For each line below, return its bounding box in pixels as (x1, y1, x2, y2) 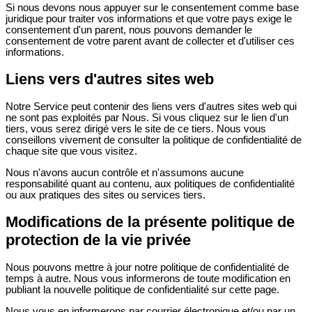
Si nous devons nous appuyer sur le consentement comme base (6, 1, 299, 13)
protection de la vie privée (6, 231, 191, 249)
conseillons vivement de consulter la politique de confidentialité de (6, 134, 302, 146)
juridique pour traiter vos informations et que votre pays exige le (6, 13, 292, 24)
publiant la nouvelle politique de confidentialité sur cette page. (6, 284, 279, 296)
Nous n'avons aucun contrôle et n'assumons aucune (6, 166, 244, 178)
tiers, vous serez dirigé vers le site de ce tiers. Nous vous (6, 123, 266, 135)
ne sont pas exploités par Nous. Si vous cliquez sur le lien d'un (6, 112, 288, 124)
